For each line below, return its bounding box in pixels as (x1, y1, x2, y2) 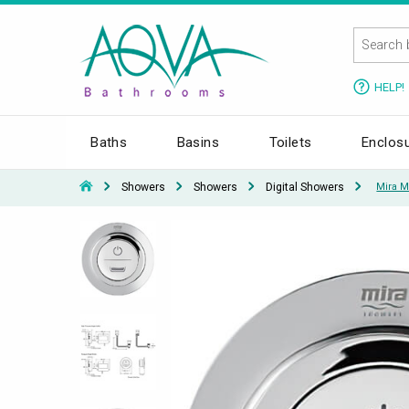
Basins (176, 133, 220, 151)
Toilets (268, 133, 312, 151)
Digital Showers (266, 180, 344, 194)
